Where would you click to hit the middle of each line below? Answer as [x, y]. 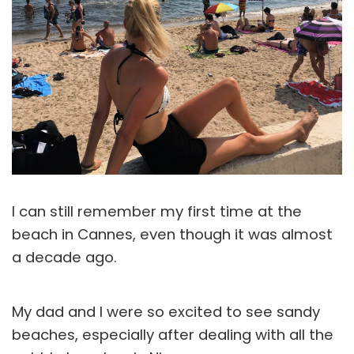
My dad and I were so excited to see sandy [166, 311]
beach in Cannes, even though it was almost [172, 234]
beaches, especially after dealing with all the [173, 334]
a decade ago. [64, 257]
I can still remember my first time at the [157, 211]
